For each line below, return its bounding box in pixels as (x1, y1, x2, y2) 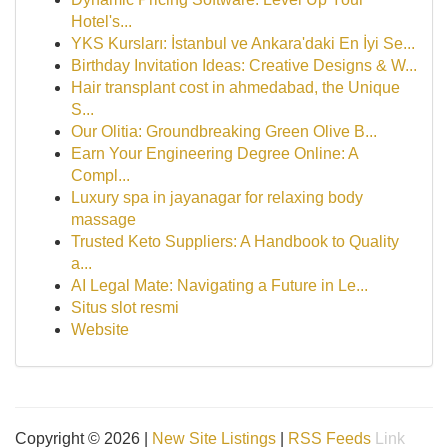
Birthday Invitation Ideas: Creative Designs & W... (71, 57, 417, 74)
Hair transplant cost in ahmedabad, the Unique (71, 79, 400, 96)
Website (71, 321, 129, 338)
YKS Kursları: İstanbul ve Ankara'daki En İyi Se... (71, 35, 415, 52)
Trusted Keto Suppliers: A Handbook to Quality (71, 233, 399, 250)
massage (71, 211, 136, 228)
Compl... (71, 167, 130, 184)
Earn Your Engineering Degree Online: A (71, 145, 358, 162)
